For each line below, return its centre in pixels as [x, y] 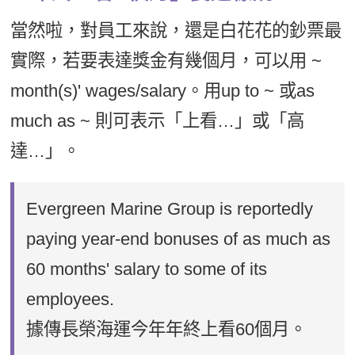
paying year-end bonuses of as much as [179, 239]
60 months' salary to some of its [147, 269]
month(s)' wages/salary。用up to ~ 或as [163, 90]
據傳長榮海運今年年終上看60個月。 [167, 329]
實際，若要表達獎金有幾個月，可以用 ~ [166, 60]
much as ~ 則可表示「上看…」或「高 [158, 120]
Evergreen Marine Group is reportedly [170, 208]
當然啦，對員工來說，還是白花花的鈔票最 [176, 30]
